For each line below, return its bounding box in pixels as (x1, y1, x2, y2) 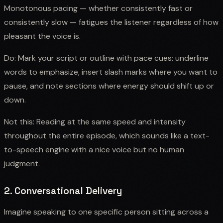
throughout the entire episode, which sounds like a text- (4, 130, 210, 141)
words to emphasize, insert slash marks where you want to (4, 66, 218, 77)
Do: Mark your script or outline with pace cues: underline (4, 52, 209, 63)
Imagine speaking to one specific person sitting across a (4, 206, 209, 217)
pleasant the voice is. (4, 30, 81, 41)
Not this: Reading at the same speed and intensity (4, 116, 186, 127)
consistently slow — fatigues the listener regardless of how (4, 16, 219, 27)
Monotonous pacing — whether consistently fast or (4, 2, 193, 13)
